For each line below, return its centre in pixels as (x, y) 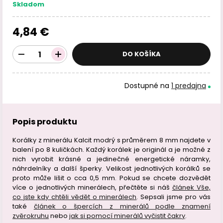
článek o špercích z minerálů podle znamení (122, 206)
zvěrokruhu (31, 216)
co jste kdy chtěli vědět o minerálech (75, 197)
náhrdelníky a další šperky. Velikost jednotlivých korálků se (111, 168)
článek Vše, (191, 187)
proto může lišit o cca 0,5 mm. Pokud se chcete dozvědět (111, 178)
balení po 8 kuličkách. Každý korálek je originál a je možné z (111, 150)
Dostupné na (148, 86)
